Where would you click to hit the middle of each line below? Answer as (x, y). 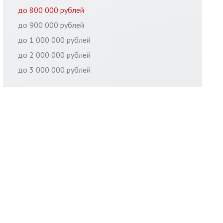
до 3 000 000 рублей (54, 70)
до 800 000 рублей (51, 10)
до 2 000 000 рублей (54, 55)
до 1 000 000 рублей (54, 40)
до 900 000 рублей (51, 25)
